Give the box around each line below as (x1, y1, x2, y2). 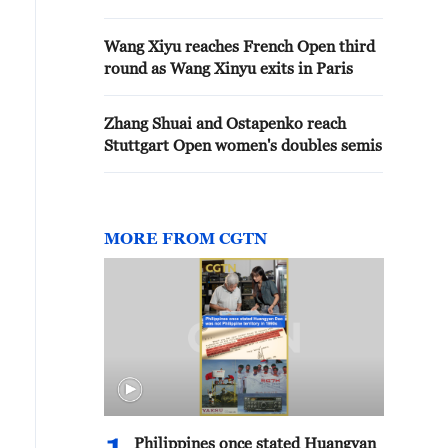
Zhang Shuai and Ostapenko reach (104, 114, 346, 132)
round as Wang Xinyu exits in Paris (104, 59, 353, 77)
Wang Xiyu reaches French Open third (104, 37, 375, 55)
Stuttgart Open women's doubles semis (104, 136, 382, 154)
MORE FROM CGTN (104, 229, 267, 247)
